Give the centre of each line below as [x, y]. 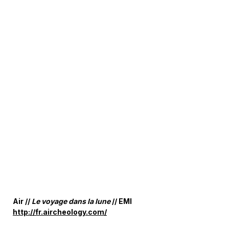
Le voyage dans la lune [71, 201]
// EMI [121, 201]
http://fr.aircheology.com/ [60, 212]
